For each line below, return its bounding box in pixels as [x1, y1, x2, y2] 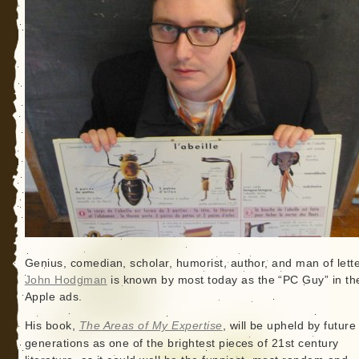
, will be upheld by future [222, 320, 357, 332]
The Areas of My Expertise [79, 320, 223, 332]
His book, [24, 320, 79, 332]
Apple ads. [24, 291, 83, 303]
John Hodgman [24, 274, 107, 286]
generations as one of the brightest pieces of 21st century [24, 337, 339, 349]
